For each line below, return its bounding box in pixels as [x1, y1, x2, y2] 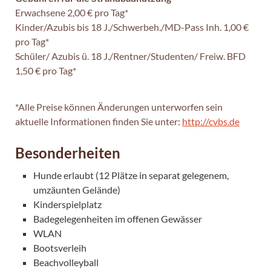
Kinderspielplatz [33, 198, 102, 210]
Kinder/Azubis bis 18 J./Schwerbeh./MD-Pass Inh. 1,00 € [15, 21, 249, 33]
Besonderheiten [15, 143, 120, 162]
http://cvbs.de [182, 115, 240, 127]
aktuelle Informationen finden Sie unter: [15, 115, 180, 127]
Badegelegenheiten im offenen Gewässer [33, 212, 202, 224]
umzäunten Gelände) [33, 183, 120, 195]
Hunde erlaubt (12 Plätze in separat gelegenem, [33, 169, 229, 181]
